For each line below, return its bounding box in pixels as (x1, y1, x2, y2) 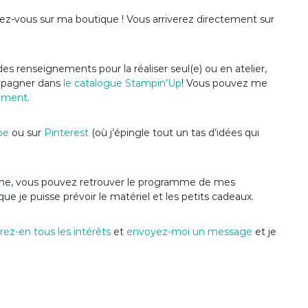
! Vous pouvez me (181, 76, 267, 89)
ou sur (9, 126, 44, 139)
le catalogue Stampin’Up (63, 76, 181, 89)
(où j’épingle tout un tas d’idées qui (91, 126, 259, 139)
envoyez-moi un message (126, 225, 252, 238)
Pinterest (44, 126, 91, 139)
